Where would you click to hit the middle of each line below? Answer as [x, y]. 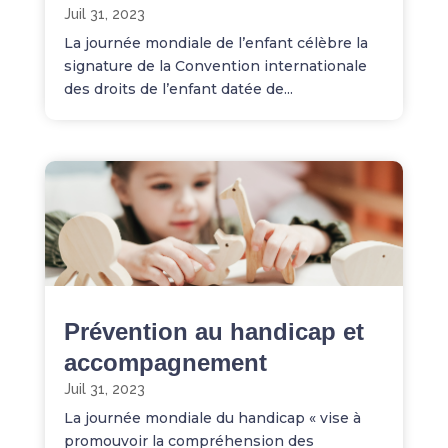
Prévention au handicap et [213, 332]
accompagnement [165, 363]
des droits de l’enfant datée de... [178, 89]
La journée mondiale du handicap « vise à [212, 418]
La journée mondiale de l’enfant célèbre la [215, 43]
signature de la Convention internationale [215, 66]
